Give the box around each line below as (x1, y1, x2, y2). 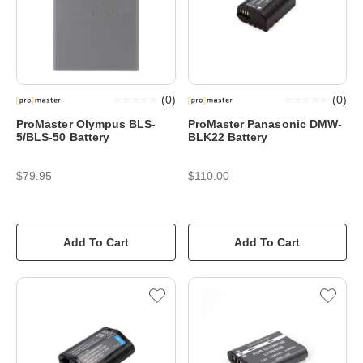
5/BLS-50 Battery (16, 130, 110, 143)
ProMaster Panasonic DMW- (187, 117, 343, 130)
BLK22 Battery (187, 130, 268, 143)
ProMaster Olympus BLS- (16, 117, 156, 130)
